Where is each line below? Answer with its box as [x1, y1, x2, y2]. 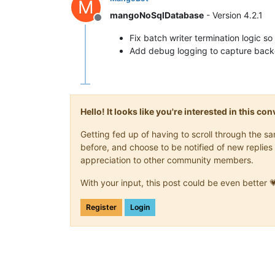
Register [86, 203, 117, 212]
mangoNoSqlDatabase [110, 10, 204, 20]
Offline [97, 18, 128, 30]
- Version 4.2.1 [204, 10, 263, 20]
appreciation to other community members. [80, 155, 254, 165]
